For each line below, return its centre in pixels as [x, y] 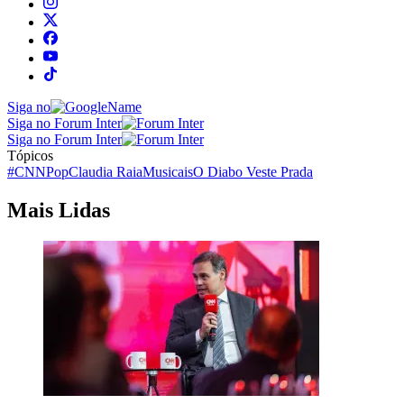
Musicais [168, 171]
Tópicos [30, 155]
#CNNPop [38, 171]
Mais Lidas [59, 210]
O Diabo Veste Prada [253, 171]
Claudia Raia [106, 171]
